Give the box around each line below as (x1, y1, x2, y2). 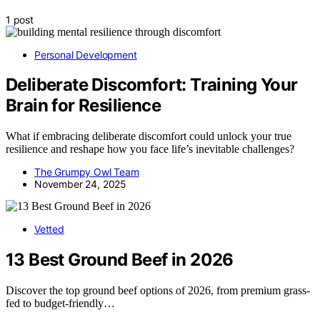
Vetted (34, 223, 64, 236)
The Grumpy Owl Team (34, 166, 139, 179)
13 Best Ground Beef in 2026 (6, 249, 234, 271)
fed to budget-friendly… (6, 297, 115, 310)
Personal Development (34, 48, 137, 61)
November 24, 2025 (34, 178, 127, 191)
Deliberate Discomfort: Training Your (6, 74, 298, 96)
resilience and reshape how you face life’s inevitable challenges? (6, 143, 294, 156)
